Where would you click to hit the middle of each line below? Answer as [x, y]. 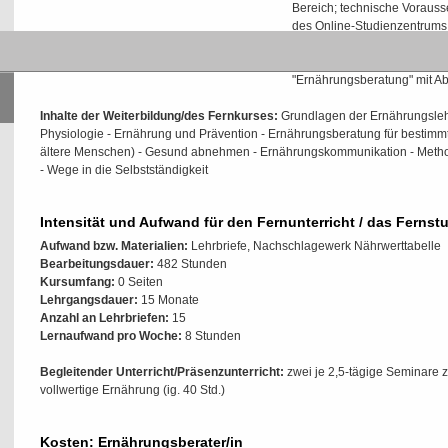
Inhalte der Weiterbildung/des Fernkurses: [159, 116]
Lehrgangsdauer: [89, 300]
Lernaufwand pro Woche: [111, 336]
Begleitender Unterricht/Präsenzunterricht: [162, 372]
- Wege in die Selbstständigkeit [124, 170]
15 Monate [168, 300]
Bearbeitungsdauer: [97, 264]
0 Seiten [139, 282]
